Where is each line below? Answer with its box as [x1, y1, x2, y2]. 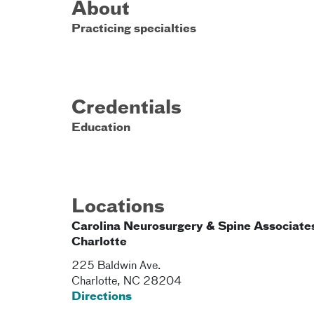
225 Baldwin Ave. [71, 261, 161, 272]
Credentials [71, 100, 182, 118]
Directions [71, 292, 132, 303]
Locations [71, 198, 165, 217]
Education [71, 123, 130, 134]
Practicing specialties [71, 24, 196, 35]
